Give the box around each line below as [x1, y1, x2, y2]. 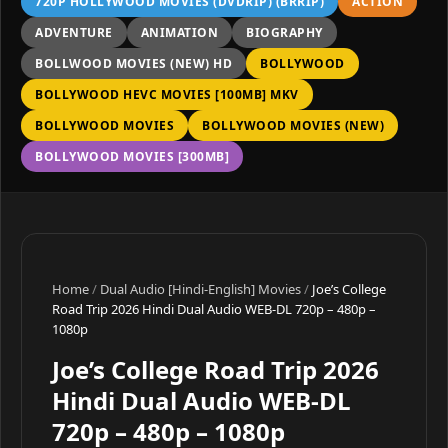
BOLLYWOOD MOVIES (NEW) [202, 117, 384, 134]
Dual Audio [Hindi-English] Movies [100, 280, 301, 298]
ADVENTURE [35, 24, 113, 41]
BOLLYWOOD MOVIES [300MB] [35, 148, 229, 165]
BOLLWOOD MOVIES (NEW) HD [35, 55, 232, 72]
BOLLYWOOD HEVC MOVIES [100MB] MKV [35, 86, 299, 103]
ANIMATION [140, 24, 218, 41]
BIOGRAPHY [246, 24, 323, 41]
